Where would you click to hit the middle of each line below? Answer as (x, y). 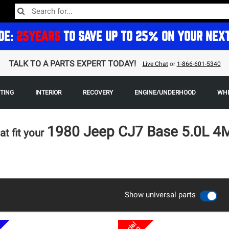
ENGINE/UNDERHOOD (165, 93)
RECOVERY (98, 93)
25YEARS (38, 36)
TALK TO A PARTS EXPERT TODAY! (72, 63)
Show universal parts (160, 195)
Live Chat (155, 64)
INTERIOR (48, 93)
